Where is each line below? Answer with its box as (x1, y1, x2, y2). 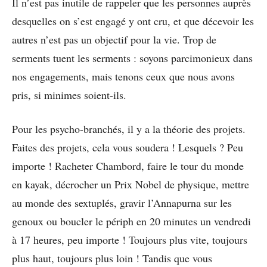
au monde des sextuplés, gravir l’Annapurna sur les (12, 195, 232, 210)
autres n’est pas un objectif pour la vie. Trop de (12, 32, 216, 46)
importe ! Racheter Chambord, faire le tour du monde (12, 158, 244, 173)
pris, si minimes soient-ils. (12, 87, 126, 102)
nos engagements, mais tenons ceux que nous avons (12, 69, 235, 83)
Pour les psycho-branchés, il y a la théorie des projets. (12, 121, 246, 136)
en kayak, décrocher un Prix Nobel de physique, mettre (12, 176, 249, 191)
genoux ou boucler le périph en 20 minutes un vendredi (12, 213, 251, 228)
